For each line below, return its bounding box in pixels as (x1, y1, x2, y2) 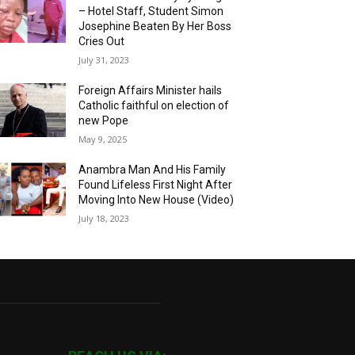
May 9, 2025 (78, 133, 128, 146)
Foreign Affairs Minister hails (78, 84, 223, 97)
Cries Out (78, 35, 125, 48)
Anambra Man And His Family (78, 163, 227, 177)
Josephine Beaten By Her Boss (78, 20, 232, 33)
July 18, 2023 (78, 212, 130, 225)
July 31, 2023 (78, 54, 130, 67)
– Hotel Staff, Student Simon (78, 5, 224, 18)
